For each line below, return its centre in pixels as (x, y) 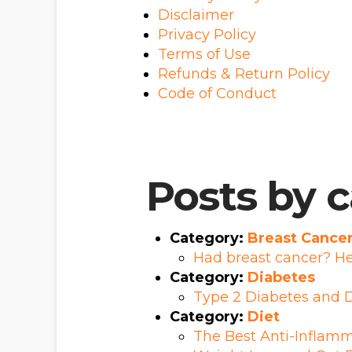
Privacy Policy (207, 34)
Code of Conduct (217, 93)
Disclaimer (196, 15)
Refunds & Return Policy (244, 73)
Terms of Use (204, 54)
